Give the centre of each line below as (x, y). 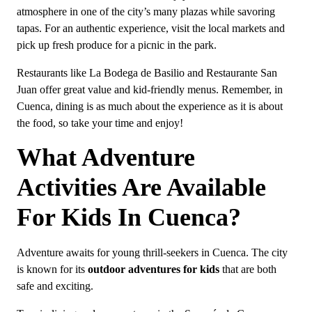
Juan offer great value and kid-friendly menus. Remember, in (150, 90)
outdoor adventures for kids (154, 269)
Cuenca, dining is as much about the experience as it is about (150, 107)
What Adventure (106, 158)
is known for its (52, 269)
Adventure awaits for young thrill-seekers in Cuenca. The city (152, 252)
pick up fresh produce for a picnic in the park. (117, 45)
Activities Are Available (141, 188)
